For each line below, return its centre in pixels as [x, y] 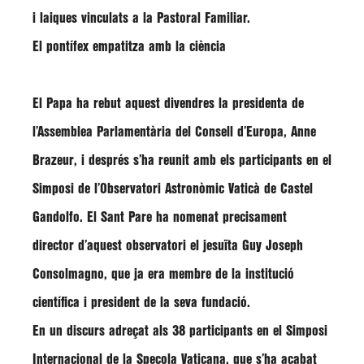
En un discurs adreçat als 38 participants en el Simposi [180, 331]
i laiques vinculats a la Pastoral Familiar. [141, 18]
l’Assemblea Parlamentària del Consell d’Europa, [162, 132]
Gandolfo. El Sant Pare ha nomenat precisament [160, 217]
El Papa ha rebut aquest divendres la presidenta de [168, 104]
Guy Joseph [273, 246]
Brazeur [53, 160]
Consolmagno [68, 274]
